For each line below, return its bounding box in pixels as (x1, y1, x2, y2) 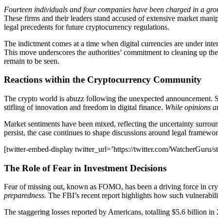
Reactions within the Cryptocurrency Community (4, 74, 201, 85)
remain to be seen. (4, 56, 59, 65)
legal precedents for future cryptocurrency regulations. (4, 22, 169, 31)
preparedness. (4, 191, 46, 200)
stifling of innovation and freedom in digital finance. (4, 103, 165, 111)
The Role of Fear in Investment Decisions (4, 163, 166, 173)
